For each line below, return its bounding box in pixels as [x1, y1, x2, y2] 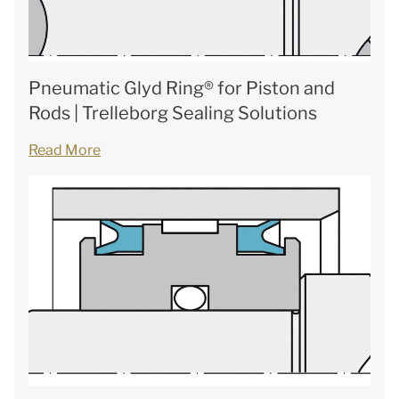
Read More [28, 142, 101, 159]
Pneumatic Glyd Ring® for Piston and [28, 77, 335, 99]
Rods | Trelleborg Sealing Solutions [28, 102, 317, 124]
